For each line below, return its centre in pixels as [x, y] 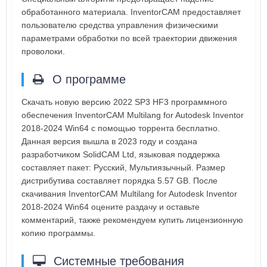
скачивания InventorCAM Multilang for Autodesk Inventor [129, 193]
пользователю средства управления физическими [120, 25]
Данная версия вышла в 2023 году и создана [109, 141]
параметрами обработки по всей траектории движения [129, 38]
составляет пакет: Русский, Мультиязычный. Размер [123, 167]
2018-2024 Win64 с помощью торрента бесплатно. [121, 128]
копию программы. [58, 233]
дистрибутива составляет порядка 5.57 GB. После [119, 180]
